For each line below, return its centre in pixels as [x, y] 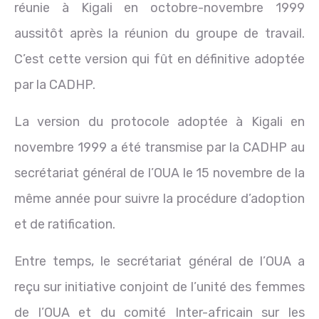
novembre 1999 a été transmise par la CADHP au [159, 147]
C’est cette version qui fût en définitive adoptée [159, 59]
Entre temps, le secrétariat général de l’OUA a [159, 261]
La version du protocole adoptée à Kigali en [159, 121]
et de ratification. [65, 224]
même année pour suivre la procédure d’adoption [159, 198]
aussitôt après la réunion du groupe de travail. [159, 33]
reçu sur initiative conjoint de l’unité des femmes [159, 287]
